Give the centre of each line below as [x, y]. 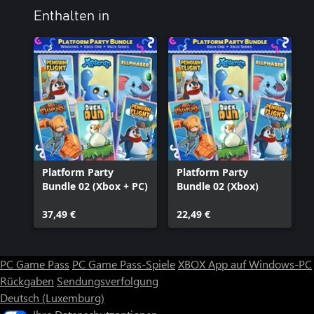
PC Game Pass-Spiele [124, 264]
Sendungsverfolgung [108, 281]
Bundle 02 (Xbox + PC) [95, 186]
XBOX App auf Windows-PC [245, 264]
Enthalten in [71, 16]
